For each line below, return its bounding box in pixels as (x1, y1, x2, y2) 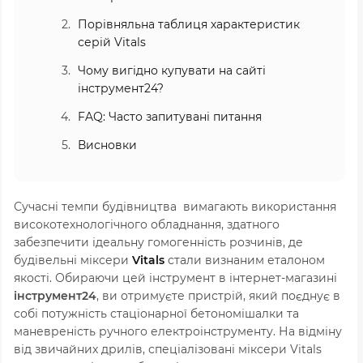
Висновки (78, 137, 137, 152)
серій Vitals (78, 34, 146, 49)
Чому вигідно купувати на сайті (78, 62, 266, 78)
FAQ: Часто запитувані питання (78, 109, 262, 124)
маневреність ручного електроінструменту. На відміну (14, 323, 342, 339)
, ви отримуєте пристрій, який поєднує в (96, 288, 340, 303)
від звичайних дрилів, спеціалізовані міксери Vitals (14, 341, 322, 357)
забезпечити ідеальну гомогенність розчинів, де (14, 234, 303, 250)
